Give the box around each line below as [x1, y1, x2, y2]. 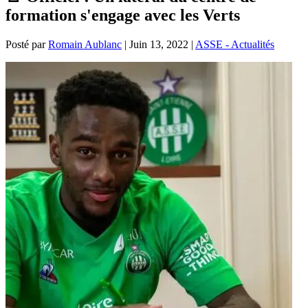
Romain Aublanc [48, 38, 122, 50]
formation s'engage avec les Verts [5, 5, 240, 24]
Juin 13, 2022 [129, 38, 188, 50]
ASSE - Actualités [195, 38, 274, 50]
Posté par [5, 38, 48, 50]
